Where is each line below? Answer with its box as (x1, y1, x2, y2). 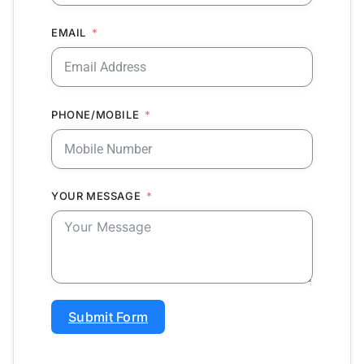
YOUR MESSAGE (51, 188, 141, 202)
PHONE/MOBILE (51, 107, 140, 121)
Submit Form (68, 308, 149, 325)
